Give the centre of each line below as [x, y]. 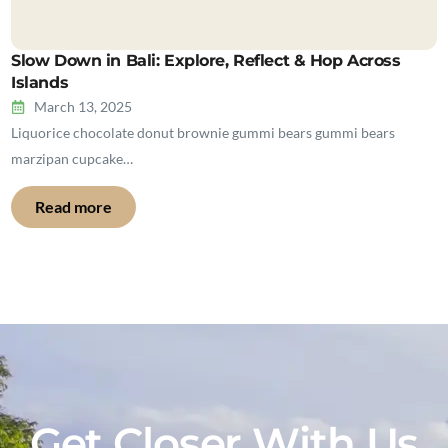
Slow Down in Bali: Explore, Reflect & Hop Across [206, 60]
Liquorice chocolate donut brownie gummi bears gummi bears [203, 132]
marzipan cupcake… [72, 158]
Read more [74, 206]
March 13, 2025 [82, 106]
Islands [40, 82]
